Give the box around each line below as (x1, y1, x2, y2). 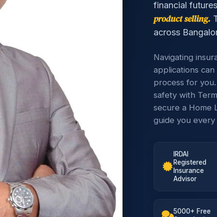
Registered (173, 158, 206, 166)
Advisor (173, 175, 197, 183)
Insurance (173, 167, 204, 174)
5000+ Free (173, 207, 211, 215)
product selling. (153, 13, 211, 25)
